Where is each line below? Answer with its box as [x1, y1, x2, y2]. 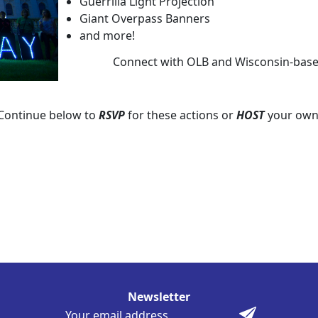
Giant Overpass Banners [79, 11, 210, 26]
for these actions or [124, 107, 236, 123]
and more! [79, 28, 138, 43]
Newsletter [128, 289, 190, 305]
